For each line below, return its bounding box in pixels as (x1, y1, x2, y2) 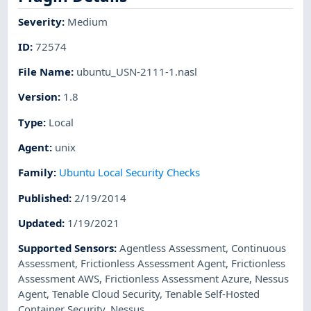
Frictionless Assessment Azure (105, 271, 250, 286)
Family (18, 165, 54, 180)
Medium (67, 14, 108, 28)
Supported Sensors (18, 241, 115, 255)
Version (18, 90, 58, 104)
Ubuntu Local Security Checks (59, 165, 201, 180)
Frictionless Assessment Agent (81, 256, 226, 271)
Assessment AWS (18, 271, 100, 286)
